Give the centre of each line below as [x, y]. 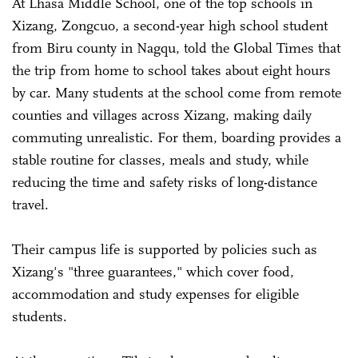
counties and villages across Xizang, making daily [162, 115]
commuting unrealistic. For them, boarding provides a [177, 137]
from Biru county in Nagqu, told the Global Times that [176, 48]
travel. [30, 204]
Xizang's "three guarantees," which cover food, [153, 271]
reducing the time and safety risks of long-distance [165, 182]
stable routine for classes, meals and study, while [160, 159]
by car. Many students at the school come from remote [177, 92]
